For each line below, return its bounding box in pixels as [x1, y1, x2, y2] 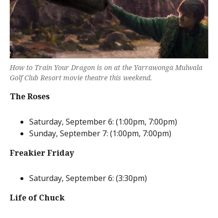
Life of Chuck [10, 192, 65, 203]
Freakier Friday [10, 147, 74, 158]
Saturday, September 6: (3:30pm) [29, 172, 147, 183]
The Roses [10, 91, 50, 102]
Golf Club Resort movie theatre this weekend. [10, 73, 152, 82]
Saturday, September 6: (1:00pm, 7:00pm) [29, 116, 177, 127]
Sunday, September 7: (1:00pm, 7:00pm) [29, 127, 171, 139]
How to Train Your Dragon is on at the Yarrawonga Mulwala [10, 62, 202, 72]
